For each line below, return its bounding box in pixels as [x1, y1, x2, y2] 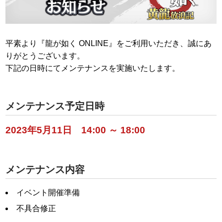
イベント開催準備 [16, 188, 80, 197]
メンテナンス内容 [5, 164, 85, 175]
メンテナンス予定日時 [5, 100, 105, 111]
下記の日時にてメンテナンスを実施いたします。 [5, 63, 180, 72]
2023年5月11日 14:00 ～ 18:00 [5, 124, 145, 135]
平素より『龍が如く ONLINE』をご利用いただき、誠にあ [5, 39, 212, 48]
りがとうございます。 [5, 51, 85, 60]
